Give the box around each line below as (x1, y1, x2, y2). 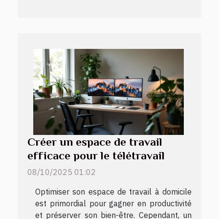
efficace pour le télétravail (27, 149, 165, 162)
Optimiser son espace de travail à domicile (35, 186, 192, 197)
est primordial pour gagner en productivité (35, 198, 192, 208)
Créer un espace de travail (27, 135, 162, 148)
